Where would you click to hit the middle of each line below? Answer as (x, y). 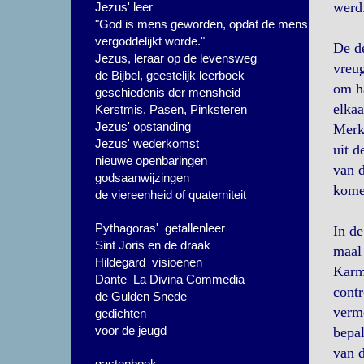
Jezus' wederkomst (147, 143)
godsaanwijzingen (142, 178)
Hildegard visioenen (149, 262)
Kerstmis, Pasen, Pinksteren (171, 109)
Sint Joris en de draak (153, 245)
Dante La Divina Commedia (170, 279)
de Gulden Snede (141, 296)
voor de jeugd (131, 330)
